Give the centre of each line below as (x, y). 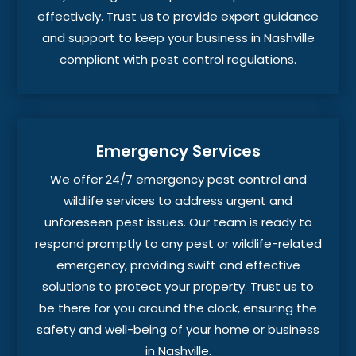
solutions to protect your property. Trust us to (178, 287)
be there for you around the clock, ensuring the (178, 308)
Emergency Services (178, 151)
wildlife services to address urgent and (178, 201)
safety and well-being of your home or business (178, 330)
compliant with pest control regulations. (178, 60)
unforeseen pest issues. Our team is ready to (178, 222)
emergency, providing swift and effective (178, 265)
